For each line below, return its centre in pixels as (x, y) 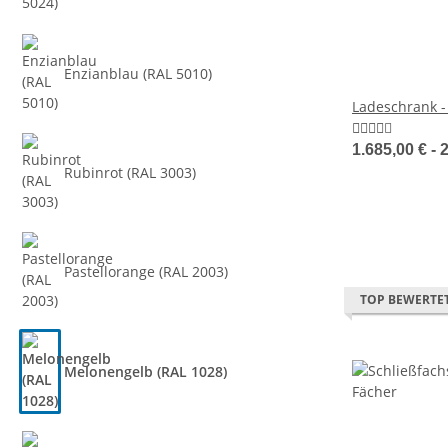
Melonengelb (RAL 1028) (146, 371)
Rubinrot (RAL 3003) (130, 172)
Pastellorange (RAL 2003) (146, 272)
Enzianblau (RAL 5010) (138, 73)
